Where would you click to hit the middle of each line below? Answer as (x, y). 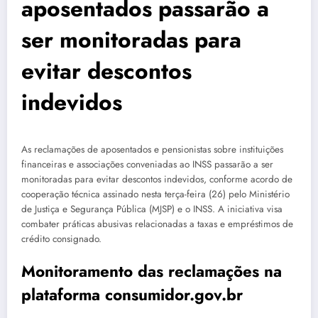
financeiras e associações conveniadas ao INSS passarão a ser (147, 164)
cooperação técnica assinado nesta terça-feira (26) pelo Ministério (155, 194)
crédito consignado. (61, 238)
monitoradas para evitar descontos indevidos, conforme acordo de (157, 179)
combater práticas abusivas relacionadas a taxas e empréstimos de (157, 224)
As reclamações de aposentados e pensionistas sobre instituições (152, 149)
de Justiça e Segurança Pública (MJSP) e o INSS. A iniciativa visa (152, 209)
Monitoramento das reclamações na (152, 272)
